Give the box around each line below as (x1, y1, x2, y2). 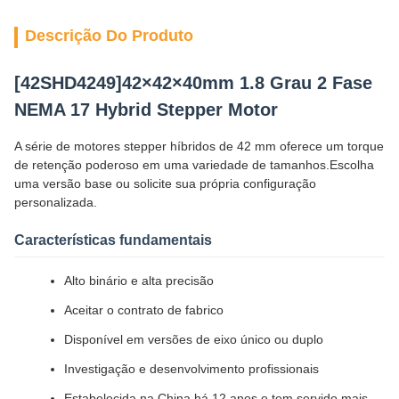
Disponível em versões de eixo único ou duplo (64, 332, 323, 346)
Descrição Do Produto (25, 27, 193, 45)
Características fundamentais (14, 232, 212, 248)
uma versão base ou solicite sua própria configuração (14, 176, 316, 191)
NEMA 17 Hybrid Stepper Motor (14, 100, 278, 119)
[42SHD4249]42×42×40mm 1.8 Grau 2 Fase (14, 73, 372, 93)
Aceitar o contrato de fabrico (64, 303, 224, 317)
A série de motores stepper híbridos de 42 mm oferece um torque (14, 139, 384, 153)
